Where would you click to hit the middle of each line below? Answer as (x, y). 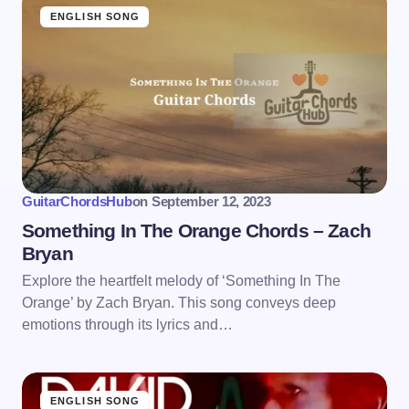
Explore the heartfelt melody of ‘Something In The (181, 281)
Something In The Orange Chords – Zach (196, 231)
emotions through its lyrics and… (127, 325)
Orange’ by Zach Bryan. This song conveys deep (179, 303)
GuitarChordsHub (77, 202)
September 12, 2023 (211, 202)
